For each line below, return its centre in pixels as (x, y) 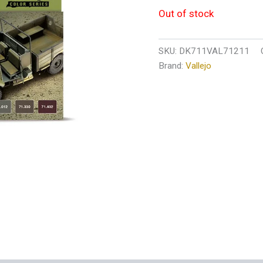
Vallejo (198, 66)
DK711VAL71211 (214, 51)
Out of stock (186, 13)
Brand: (172, 66)
